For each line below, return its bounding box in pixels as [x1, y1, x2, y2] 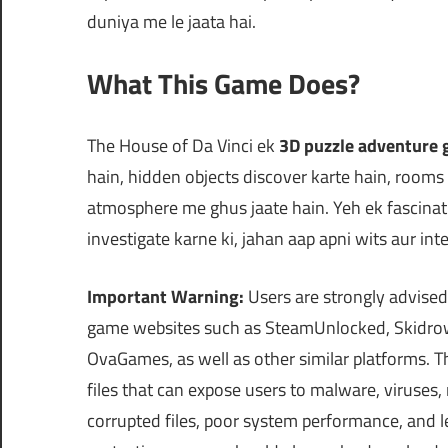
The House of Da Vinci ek [87, 132, 279, 160]
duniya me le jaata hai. [87, 8, 256, 36]
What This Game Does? [87, 62, 360, 106]
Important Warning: [87, 283, 244, 311]
